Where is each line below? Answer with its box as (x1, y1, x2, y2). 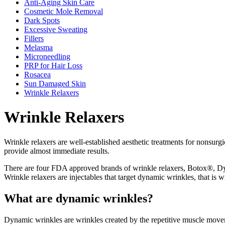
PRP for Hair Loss (24, 61, 82, 70)
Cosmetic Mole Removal (24, 7, 103, 16)
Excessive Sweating (24, 25, 87, 34)
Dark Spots (24, 16, 60, 25)
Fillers (24, 34, 44, 43)
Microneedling (24, 52, 70, 61)
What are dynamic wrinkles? (4, 191, 153, 205)
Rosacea (24, 70, 51, 79)
